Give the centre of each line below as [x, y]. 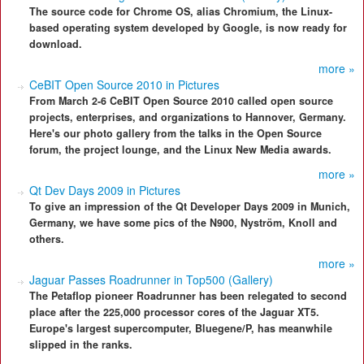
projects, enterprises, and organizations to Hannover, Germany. [188, 117]
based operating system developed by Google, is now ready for [188, 28]
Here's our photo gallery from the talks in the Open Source [175, 133]
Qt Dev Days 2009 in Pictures [105, 190]
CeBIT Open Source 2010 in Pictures [124, 84]
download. [56, 44]
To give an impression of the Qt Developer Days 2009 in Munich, [190, 206]
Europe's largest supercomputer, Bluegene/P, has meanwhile [181, 328]
